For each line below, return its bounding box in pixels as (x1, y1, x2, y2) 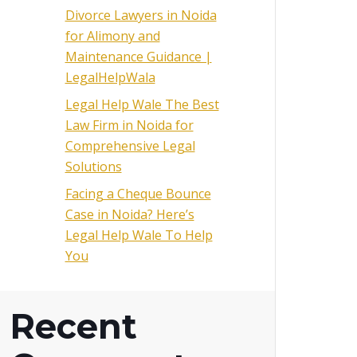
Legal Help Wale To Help (65, 226, 213, 244)
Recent (10, 305, 137, 348)
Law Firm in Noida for (65, 116, 194, 134)
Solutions (65, 157, 122, 175)
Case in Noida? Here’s (65, 205, 194, 223)
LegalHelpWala (65, 68, 155, 86)
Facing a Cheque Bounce (65, 184, 211, 202)
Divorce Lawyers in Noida (65, 6, 217, 24)
